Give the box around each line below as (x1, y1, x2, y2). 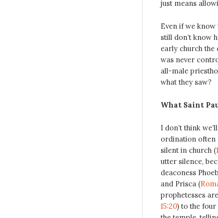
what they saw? (160, 77, 212, 87)
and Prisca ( (160, 179, 200, 188)
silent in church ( (160, 145, 216, 155)
